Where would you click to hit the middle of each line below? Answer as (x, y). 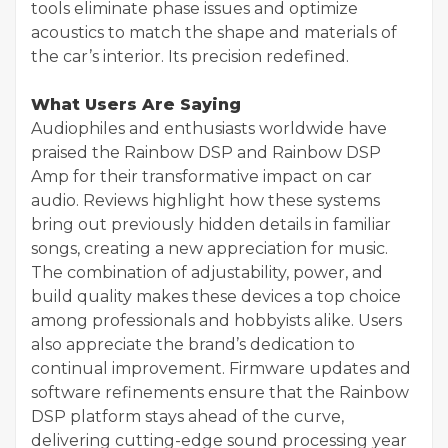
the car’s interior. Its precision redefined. (190, 56)
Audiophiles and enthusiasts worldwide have (209, 128)
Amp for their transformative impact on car (201, 176)
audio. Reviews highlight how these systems (205, 200)
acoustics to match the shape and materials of (214, 32)
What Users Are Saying (136, 104)
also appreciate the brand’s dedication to (193, 344)
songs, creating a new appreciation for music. (209, 248)
